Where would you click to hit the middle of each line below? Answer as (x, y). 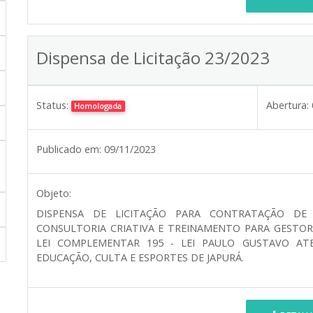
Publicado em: (69, 149)
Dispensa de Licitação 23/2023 (153, 57)
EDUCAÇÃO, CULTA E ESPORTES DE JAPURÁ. (140, 257)
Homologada (98, 105)
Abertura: (287, 105)
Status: (52, 105)
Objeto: (54, 193)
